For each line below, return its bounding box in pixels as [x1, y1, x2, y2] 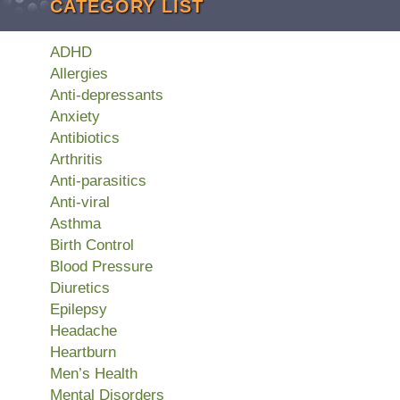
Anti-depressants [50, 86, 163, 104]
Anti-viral [50, 193, 110, 211]
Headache [50, 321, 117, 339]
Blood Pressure [50, 257, 153, 275]
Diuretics [50, 279, 110, 296]
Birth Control [50, 236, 134, 254]
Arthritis [50, 150, 103, 168]
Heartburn [50, 343, 116, 361]
